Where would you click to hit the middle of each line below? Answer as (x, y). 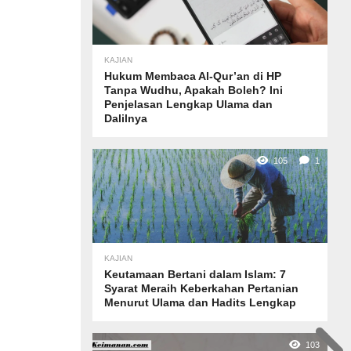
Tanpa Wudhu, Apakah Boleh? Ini (194, 90)
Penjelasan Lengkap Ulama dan (188, 104)
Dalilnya (126, 118)
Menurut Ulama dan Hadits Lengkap (200, 302)
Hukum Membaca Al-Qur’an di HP (193, 76)
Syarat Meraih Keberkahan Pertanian (201, 288)
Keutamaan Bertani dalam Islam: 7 (195, 274)
